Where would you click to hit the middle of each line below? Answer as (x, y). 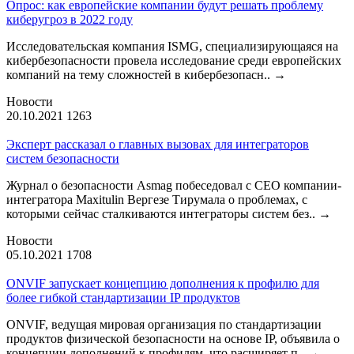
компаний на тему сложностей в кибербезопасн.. (140, 74)
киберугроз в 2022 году (70, 19)
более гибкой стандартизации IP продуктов (123, 297)
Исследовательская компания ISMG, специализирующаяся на (172, 46)
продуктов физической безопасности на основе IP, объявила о (173, 338)
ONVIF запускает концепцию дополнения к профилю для (163, 283)
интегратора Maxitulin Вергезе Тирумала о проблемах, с (157, 199)
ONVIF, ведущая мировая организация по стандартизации (164, 324)
